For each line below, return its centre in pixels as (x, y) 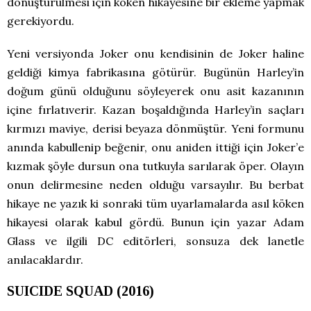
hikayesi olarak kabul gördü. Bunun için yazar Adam (155, 222)
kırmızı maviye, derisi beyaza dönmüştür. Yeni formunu (155, 129)
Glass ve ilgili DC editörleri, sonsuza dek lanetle (155, 241)
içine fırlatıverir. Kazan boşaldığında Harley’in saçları (155, 110)
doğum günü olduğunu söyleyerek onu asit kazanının (155, 91)
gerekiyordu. (41, 21)
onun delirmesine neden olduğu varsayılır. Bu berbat (155, 185)
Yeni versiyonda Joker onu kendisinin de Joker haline (155, 54)
